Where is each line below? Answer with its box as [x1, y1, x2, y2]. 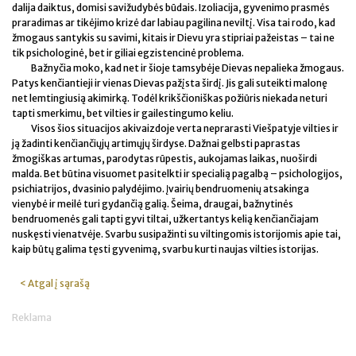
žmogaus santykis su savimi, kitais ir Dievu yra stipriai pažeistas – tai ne [12, 31, 335, 44]
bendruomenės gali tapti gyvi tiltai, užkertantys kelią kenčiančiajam [12, 212, 319, 225]
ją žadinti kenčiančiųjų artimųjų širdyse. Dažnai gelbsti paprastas [12, 137, 300, 149]
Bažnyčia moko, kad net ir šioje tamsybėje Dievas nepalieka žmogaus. [31, 61, 344, 74]
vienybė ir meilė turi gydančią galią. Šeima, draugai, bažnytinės [12, 197, 293, 210]
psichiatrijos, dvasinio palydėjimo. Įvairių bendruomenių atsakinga [12, 182, 309, 195]
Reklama [12, 311, 52, 323]
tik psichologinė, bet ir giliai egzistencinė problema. [12, 46, 244, 59]
